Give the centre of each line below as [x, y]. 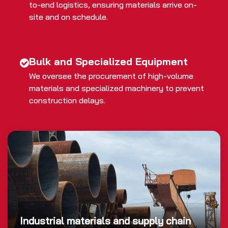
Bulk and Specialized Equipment [108, 61]
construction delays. [67, 100]
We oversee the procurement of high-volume [111, 76]
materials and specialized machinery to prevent [117, 88]
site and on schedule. [68, 17]
